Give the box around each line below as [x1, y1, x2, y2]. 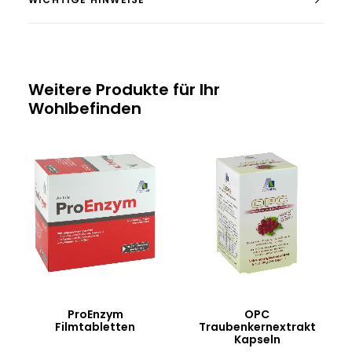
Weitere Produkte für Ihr [28, 79, 220, 101]
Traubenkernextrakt [198, 319, 316, 335]
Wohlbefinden [28, 97, 141, 119]
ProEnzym [67, 306, 123, 322]
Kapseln [233, 332, 280, 347]
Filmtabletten [55, 319, 135, 335]
